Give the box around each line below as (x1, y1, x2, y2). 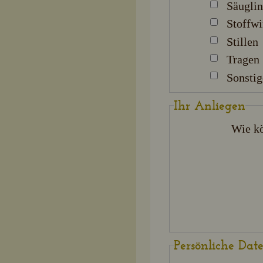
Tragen (227, 53, 260, 66)
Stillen (227, 35, 259, 48)
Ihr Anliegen (174, 97, 245, 114)
